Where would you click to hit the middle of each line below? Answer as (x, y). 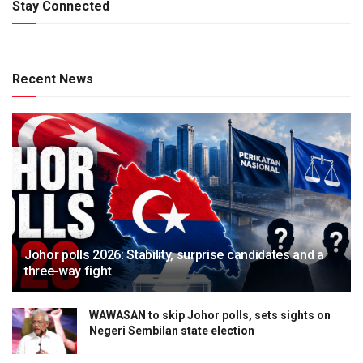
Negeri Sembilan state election (172, 330)
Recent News (53, 79)
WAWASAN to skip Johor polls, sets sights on (210, 315)
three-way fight (68, 271)
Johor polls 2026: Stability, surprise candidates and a (174, 254)
